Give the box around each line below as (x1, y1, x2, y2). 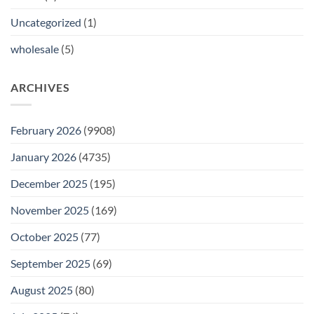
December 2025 (11, 176, 88, 190)
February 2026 (11, 123, 81, 137)
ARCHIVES (11, 81, 70, 95)
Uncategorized (11, 15, 81, 29)
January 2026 (11, 149, 76, 163)
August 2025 (11, 282, 73, 296)
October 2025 (11, 229, 78, 243)
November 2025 (11, 203, 89, 217)
